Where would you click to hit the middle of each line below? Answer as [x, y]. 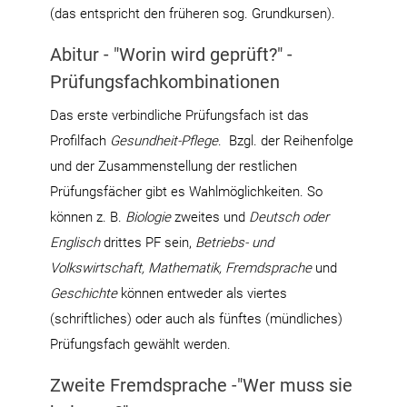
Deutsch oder [289, 217]
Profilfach [80, 140]
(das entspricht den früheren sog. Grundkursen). [193, 13]
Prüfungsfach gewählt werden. [140, 344]
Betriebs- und [234, 242]
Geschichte [84, 293]
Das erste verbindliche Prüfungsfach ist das [179, 115]
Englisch [77, 242]
